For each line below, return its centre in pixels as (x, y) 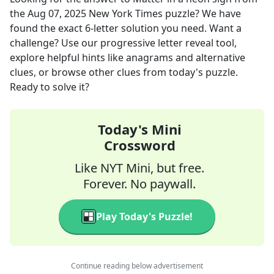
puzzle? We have (202, 13)
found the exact (47, 28)
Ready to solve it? (50, 87)
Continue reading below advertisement (137, 266)
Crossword (139, 145)
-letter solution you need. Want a (166, 28)
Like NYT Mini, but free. (139, 168)
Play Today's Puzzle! (144, 217)
